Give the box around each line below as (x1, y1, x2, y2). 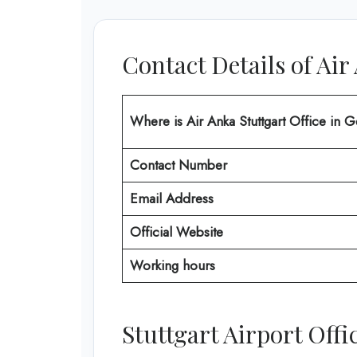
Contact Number (129, 155, 227, 175)
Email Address (129, 189, 214, 209)
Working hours (129, 256, 215, 276)
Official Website (129, 222, 223, 242)
